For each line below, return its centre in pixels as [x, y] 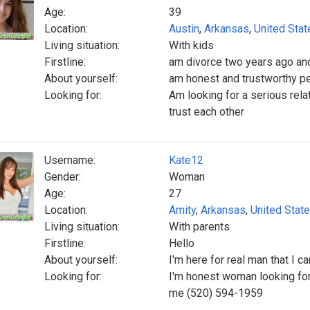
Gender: [63, 177]
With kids [191, 45]
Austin [184, 29]
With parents [199, 227]
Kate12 [186, 160]
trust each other [207, 112]
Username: [70, 160]
